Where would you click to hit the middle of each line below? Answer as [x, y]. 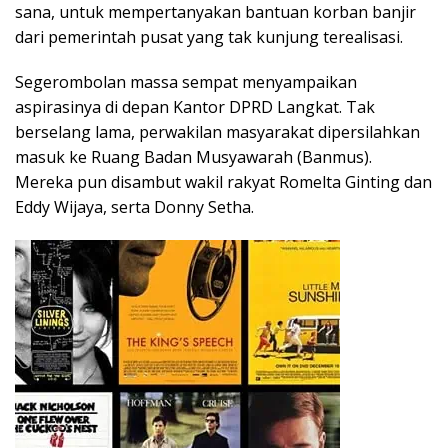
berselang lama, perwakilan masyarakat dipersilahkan [217, 131]
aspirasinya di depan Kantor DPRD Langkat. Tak [195, 106]
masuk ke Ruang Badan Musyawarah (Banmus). [193, 156]
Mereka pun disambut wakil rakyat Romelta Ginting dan [223, 181]
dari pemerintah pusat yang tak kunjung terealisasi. [209, 36]
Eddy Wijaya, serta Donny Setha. [134, 206]
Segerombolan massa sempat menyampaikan [186, 81]
